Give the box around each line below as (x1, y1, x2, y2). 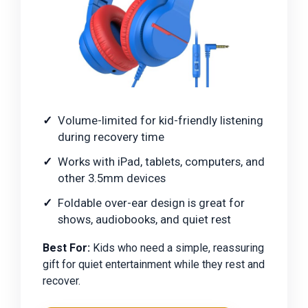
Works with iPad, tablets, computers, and (58, 154, 265, 168)
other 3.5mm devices (58, 170, 166, 185)
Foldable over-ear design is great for (58, 195, 245, 210)
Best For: (43, 241, 90, 254)
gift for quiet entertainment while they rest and (43, 257, 265, 271)
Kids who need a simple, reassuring (90, 241, 264, 254)
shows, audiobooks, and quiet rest (58, 212, 231, 226)
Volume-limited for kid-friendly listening (58, 113, 263, 127)
